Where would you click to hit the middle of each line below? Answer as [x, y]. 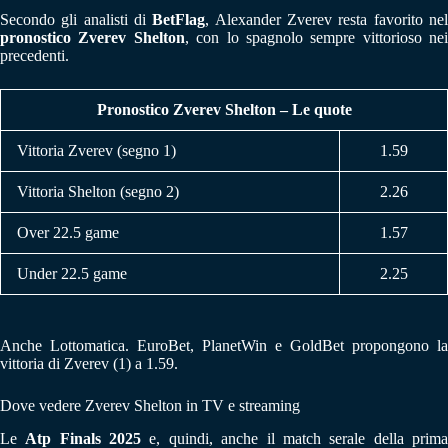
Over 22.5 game [68, 232]
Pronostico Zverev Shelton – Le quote [224, 109]
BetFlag [179, 19]
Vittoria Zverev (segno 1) [96, 150]
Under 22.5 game [72, 273]
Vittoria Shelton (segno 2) [98, 191]
